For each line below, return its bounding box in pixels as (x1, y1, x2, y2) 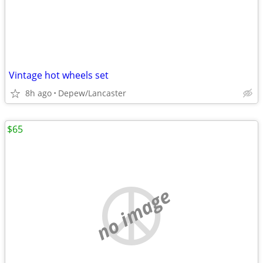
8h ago (25, 87, 52, 99)
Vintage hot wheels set (9, 69, 109, 82)
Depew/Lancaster (58, 87, 126, 99)
